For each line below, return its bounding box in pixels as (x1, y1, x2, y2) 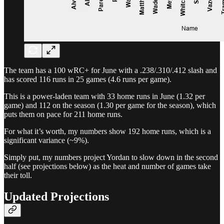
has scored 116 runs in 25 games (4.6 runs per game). (4, 75, 171, 84)
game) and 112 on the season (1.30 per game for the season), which (4, 101, 216, 110)
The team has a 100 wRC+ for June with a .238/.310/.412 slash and (4, 66, 217, 75)
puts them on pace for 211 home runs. (4, 110, 122, 119)
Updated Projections (4, 190, 109, 203)
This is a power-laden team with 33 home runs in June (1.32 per (4, 92, 205, 101)
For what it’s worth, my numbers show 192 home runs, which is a (4, 127, 211, 136)
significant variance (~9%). (4, 136, 89, 145)
